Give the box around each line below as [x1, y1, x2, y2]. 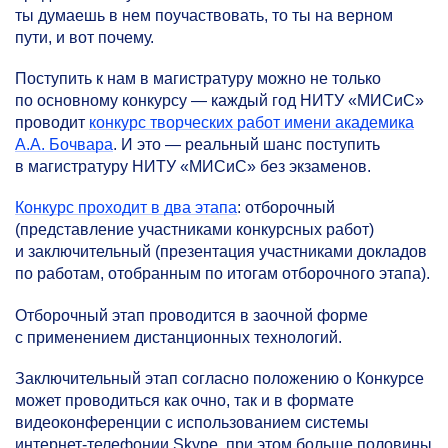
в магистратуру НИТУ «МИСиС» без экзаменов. [15, 158, 371, 176]
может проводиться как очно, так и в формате [15, 391, 354, 409]
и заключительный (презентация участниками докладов [15, 243, 427, 261]
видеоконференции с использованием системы [15, 413, 369, 431]
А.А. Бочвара [15, 136, 113, 154]
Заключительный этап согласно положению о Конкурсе [15, 369, 424, 387]
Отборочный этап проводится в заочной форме [15, 306, 368, 324]
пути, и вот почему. [15, 29, 154, 46]
